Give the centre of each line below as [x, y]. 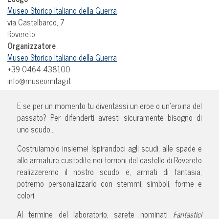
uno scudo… [36, 129]
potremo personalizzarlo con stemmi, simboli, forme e [109, 183]
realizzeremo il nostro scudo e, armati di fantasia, [109, 171]
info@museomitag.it [39, 80]
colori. [26, 195]
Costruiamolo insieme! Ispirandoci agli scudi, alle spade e [109, 148]
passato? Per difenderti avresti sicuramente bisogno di [109, 117]
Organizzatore [32, 45]
